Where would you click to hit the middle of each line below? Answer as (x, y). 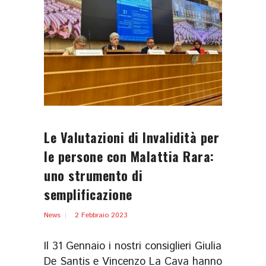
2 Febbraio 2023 (101, 216)
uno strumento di (93, 175)
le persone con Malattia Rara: (129, 156)
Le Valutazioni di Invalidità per (132, 137)
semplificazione (88, 194)
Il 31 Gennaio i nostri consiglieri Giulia (133, 247)
